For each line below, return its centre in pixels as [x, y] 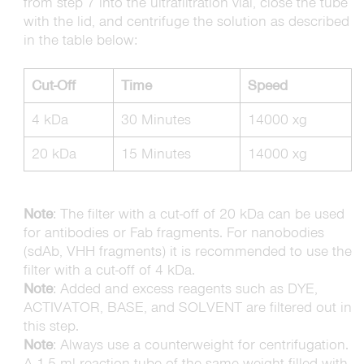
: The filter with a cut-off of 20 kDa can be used [198, 214]
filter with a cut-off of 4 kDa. [109, 270]
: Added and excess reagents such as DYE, [185, 288]
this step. [51, 326]
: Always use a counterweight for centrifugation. [200, 344]
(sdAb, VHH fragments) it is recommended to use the [187, 251]
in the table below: [80, 40]
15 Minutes [156, 154]
